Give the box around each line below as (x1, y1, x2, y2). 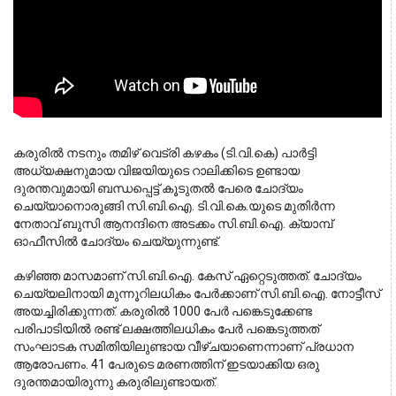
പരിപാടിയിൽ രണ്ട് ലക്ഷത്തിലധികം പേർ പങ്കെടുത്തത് (13, 322, 319, 337)
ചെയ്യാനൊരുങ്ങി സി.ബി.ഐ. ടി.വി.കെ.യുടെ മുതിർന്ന (13, 199, 335, 214)
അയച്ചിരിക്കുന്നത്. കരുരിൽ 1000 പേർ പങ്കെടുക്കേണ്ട (13, 304, 312, 319)
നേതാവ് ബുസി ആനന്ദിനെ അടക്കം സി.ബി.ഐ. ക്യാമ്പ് (13, 217, 332, 232)
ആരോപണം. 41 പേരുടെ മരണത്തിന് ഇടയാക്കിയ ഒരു (13, 357, 319, 372)
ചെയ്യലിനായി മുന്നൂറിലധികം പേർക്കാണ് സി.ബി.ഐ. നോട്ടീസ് (13, 286, 380, 301)
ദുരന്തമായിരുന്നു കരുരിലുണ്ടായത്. (13, 375, 217, 390)
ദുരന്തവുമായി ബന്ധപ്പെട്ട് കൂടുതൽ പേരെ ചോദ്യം (13, 181, 303, 196)
